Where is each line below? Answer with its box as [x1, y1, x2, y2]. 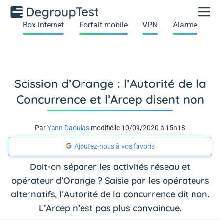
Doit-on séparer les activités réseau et [30, 161, 190, 172]
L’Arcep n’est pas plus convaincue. [38, 202, 182, 214]
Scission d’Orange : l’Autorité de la [14, 76, 206, 91]
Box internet [23, 20, 64, 29]
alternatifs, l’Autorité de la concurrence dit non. [11, 189, 209, 200]
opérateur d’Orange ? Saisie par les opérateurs [11, 175, 209, 186]
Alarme [172, 20, 197, 29]
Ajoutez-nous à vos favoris [74, 142, 155, 150]
